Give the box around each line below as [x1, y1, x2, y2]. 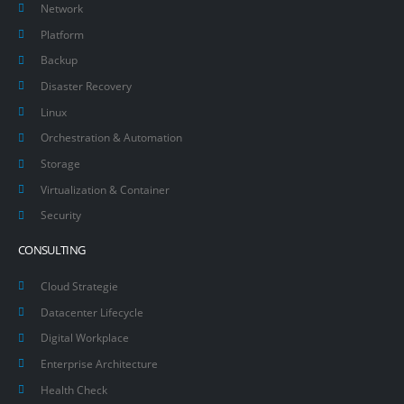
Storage [41, 156, 80, 170]
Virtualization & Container [41, 181, 170, 197]
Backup [41, 52, 78, 68]
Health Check [41, 381, 107, 397]
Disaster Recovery [41, 78, 132, 93]
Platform [41, 26, 84, 41]
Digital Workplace [41, 330, 129, 345]
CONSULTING [18, 242, 86, 259]
